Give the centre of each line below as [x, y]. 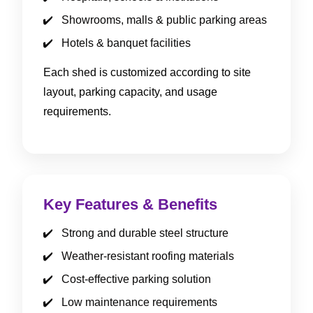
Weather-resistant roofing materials [148, 256]
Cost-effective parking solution [136, 279]
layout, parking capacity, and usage [130, 92]
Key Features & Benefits [130, 204]
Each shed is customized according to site [147, 72]
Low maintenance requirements [139, 302]
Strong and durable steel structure [145, 233]
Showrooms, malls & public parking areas [164, 20]
